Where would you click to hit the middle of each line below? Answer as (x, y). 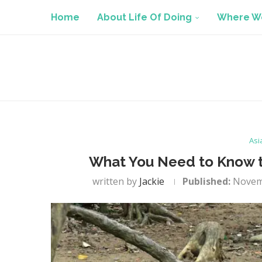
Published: (207, 181)
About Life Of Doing (144, 17)
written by (116, 181)
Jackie (152, 181)
